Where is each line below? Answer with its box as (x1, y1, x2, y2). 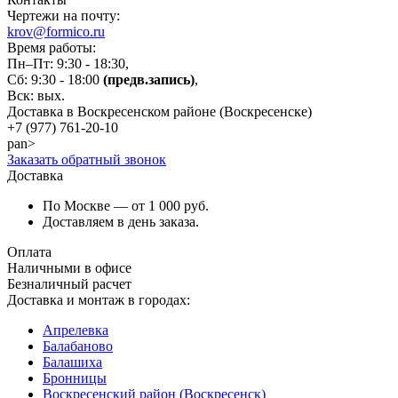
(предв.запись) (103, 71, 195, 87)
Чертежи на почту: (7, 7, 120, 23)
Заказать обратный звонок (7, 151, 166, 167)
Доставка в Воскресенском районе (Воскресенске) (7, 103, 312, 119)
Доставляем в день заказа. (43, 213, 199, 229)
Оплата (7, 243, 52, 259)
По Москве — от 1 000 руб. (43, 197, 209, 213)
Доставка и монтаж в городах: (7, 291, 190, 307)
